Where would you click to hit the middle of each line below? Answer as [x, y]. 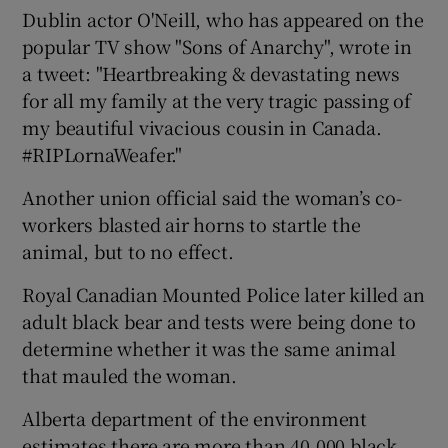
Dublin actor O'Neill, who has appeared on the [223, 18]
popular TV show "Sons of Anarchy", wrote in [217, 45]
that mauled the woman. [130, 374]
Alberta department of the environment [195, 417]
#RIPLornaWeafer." [102, 153]
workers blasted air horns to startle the [191, 223]
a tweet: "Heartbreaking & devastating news [211, 72]
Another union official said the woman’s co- [212, 196]
